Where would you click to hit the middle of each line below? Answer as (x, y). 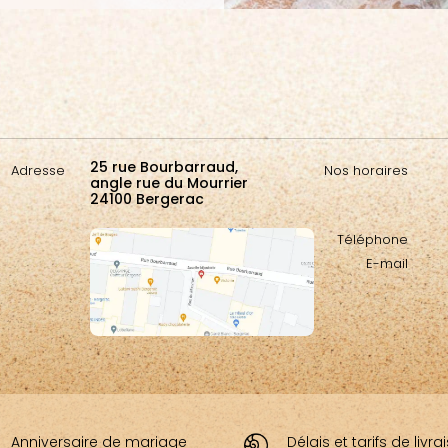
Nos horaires (365, 171)
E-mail (386, 264)
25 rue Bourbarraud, (163, 167)
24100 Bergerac (146, 199)
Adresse (37, 171)
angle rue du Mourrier (168, 183)
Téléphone (372, 240)
